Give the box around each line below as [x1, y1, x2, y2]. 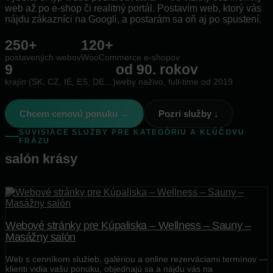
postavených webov [5, 53, 81, 63]
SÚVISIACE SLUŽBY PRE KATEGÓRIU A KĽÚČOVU [19, 128, 245, 137]
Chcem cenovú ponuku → [19, 108, 129, 119]
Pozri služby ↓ [158, 108, 219, 119]
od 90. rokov [116, 62, 198, 78]
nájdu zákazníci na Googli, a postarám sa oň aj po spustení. [5, 14, 261, 25]
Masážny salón [5, 230, 76, 243]
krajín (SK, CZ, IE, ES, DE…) [5, 77, 116, 87]
